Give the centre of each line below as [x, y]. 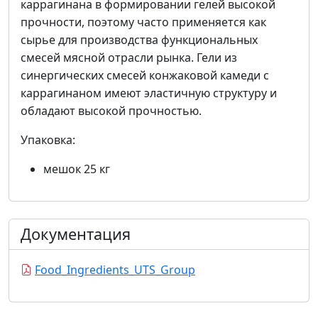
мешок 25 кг [77, 169]
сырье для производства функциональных [139, 39]
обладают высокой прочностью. [111, 110]
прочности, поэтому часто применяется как [143, 22]
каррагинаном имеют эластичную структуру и [149, 93]
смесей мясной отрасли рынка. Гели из [129, 57]
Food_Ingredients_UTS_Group [115, 269]
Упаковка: [48, 139]
